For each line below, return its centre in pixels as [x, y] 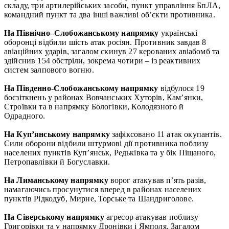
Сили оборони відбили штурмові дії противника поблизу [107, 143]
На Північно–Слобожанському [62, 33]
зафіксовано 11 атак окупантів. [167, 134]
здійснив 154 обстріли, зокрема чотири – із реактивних [102, 60]
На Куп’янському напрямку [58, 134]
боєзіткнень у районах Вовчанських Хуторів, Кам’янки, [104, 97]
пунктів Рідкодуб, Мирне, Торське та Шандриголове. [99, 198]
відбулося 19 [182, 88]
